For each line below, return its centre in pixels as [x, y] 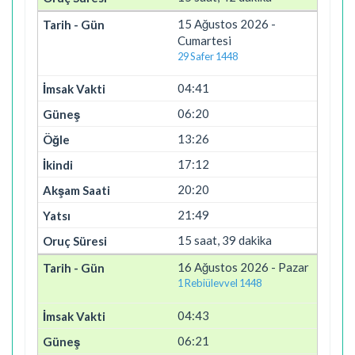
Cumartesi [204, 40]
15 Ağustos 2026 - [227, 23]
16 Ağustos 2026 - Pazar [243, 267]
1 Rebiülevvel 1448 [219, 283]
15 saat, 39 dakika [225, 240]
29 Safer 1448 [208, 56]
